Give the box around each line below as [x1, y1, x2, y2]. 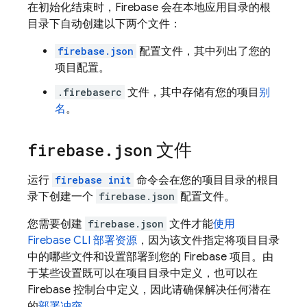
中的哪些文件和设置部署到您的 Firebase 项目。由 [27, 250, 273, 264]
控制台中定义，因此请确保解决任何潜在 [71, 283, 271, 297]
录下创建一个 [27, 190, 96, 204]
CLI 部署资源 [71, 234, 137, 247]
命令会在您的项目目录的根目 [134, 173, 279, 187]
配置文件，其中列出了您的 [136, 45, 271, 58]
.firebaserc [58, 86, 122, 99]
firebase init [55, 173, 131, 186]
